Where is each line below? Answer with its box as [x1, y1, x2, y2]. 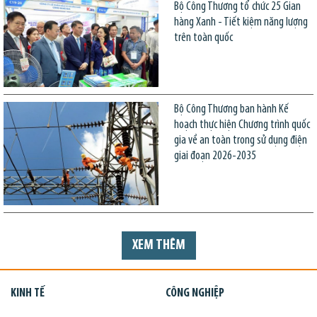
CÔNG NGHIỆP [166, 287, 224, 300]
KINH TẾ [11, 287, 45, 300]
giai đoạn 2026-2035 [173, 150, 256, 163]
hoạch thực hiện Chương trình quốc [173, 119, 310, 132]
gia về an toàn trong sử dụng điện [173, 134, 307, 147]
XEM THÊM [132, 238, 185, 253]
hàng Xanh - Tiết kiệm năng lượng [173, 16, 308, 28]
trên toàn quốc [173, 31, 233, 44]
